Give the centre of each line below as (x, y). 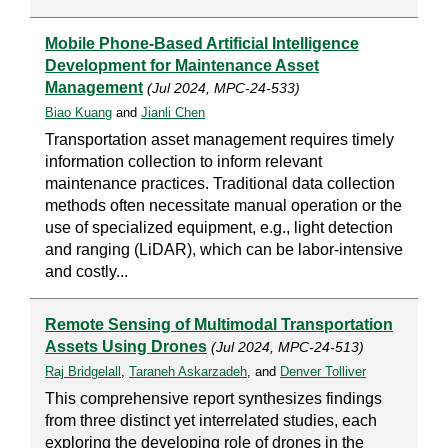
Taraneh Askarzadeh (188, 372)
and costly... (86, 272)
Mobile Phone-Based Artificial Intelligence (202, 44)
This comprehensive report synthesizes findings (213, 399)
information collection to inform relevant (183, 162)
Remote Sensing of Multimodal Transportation (219, 325)
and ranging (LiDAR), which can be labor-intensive (224, 250)
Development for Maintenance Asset (182, 66)
